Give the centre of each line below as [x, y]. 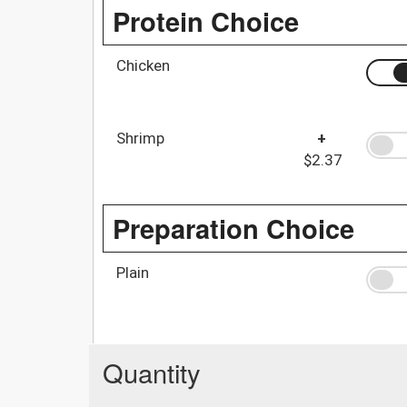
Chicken [143, 65]
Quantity [152, 372]
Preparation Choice [233, 228]
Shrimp [140, 138]
